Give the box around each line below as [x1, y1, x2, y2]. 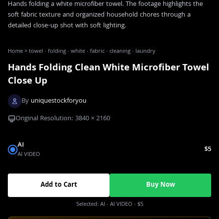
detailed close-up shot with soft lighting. [8, 20, 126, 31]
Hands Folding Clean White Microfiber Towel [8, 60, 209, 76]
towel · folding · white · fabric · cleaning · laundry [29, 46, 155, 56]
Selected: [76, 199, 100, 209]
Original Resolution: [16, 113, 75, 124]
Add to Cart [40, 179, 77, 191]
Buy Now [146, 179, 175, 191]
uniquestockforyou [31, 95, 87, 107]
